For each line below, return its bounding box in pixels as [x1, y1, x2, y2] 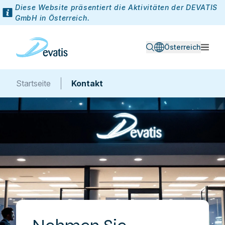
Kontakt [71, 78, 103, 88]
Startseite [16, 78, 51, 88]
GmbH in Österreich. [15, 14, 90, 22]
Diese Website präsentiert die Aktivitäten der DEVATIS [15, 3, 218, 12]
